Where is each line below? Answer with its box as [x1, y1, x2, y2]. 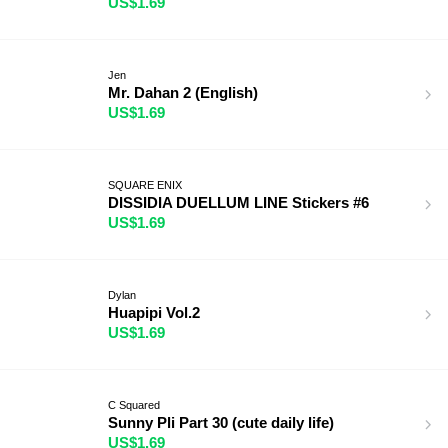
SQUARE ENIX [108, 178, 182, 191]
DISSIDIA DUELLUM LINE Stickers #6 [108, 193, 369, 211]
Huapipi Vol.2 [108, 303, 200, 321]
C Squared [108, 398, 160, 411]
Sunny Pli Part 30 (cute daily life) [108, 413, 334, 431]
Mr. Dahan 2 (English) [108, 83, 258, 101]
